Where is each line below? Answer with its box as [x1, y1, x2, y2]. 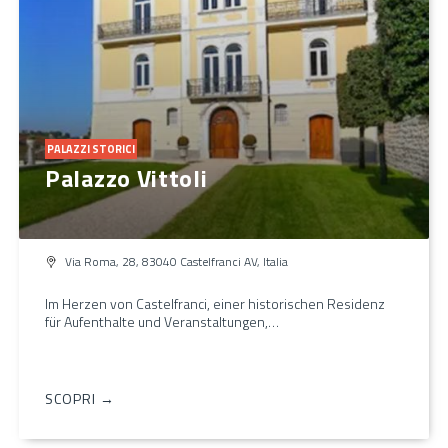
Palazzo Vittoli [45, 159, 208, 196]
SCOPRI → [45, 387, 115, 409]
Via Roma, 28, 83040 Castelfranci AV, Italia [65, 251, 288, 271]
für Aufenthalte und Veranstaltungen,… [45, 310, 279, 332]
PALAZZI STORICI [47, 140, 135, 157]
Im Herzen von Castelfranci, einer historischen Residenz [45, 292, 385, 314]
